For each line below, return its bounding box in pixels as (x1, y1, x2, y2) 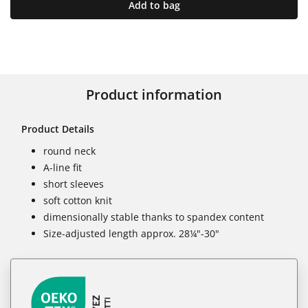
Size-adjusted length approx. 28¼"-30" (43, 226, 219, 240)
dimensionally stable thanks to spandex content (43, 210, 264, 223)
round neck (43, 144, 96, 157)
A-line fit (43, 160, 82, 174)
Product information (86, 85, 222, 104)
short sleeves (43, 177, 104, 190)
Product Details (21, 122, 94, 135)
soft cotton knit (43, 193, 112, 207)
